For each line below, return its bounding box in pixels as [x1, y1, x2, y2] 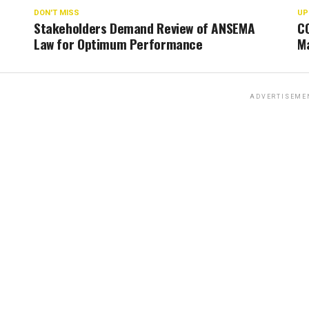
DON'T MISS [34, 8, 79, 17]
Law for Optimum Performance [34, 34, 203, 54]
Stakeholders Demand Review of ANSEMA [34, 18, 255, 38]
